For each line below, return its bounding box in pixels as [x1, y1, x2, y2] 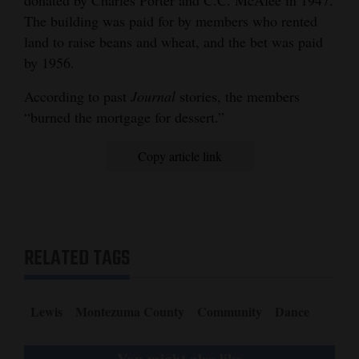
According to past [24, 86, 131, 106]
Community [197, 301, 262, 321]
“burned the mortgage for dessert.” [24, 107, 224, 127]
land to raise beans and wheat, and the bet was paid [24, 31, 323, 51]
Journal [131, 86, 175, 106]
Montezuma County [75, 301, 184, 321]
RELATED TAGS [24, 241, 130, 276]
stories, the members [175, 86, 300, 106]
